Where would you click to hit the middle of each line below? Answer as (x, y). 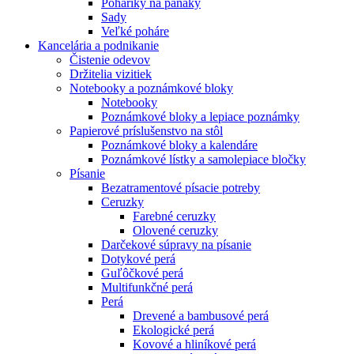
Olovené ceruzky (175, 230)
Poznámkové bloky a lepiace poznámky (200, 117)
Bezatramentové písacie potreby (181, 188)
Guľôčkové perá (142, 273)
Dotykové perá (138, 259)
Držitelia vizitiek (111, 74)
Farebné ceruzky (174, 216)
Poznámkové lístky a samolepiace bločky (203, 159)
